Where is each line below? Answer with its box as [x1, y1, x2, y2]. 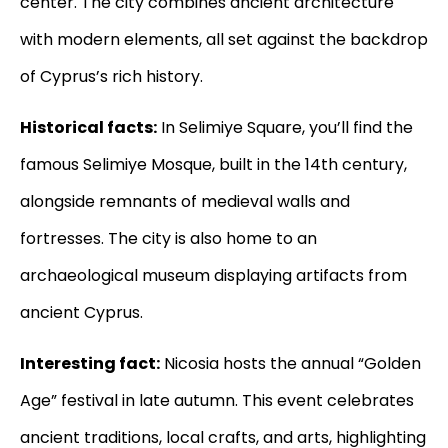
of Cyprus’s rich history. [20, 64, 203, 88]
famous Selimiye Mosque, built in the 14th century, [20, 153, 407, 177]
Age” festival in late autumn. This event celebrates [20, 389, 414, 413]
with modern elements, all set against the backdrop [20, 27, 428, 51]
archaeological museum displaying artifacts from [20, 264, 407, 288]
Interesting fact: [20, 352, 160, 376]
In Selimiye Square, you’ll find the [157, 116, 413, 140]
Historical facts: [20, 116, 157, 140]
